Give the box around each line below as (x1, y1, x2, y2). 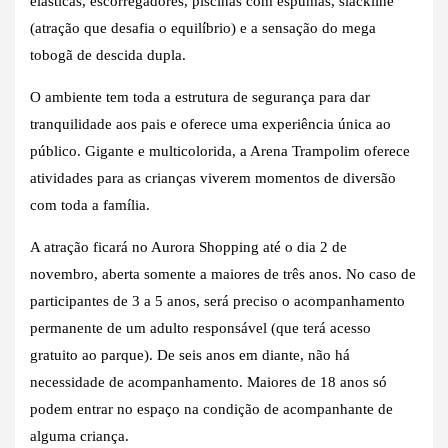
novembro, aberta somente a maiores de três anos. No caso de (30, 265, 416, 282)
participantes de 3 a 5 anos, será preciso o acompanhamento (30, 292, 405, 309)
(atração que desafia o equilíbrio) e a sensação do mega (30, 19, 376, 36)
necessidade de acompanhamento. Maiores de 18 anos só (30, 373, 387, 390)
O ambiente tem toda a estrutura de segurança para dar (30, 88, 370, 105)
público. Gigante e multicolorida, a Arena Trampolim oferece (30, 142, 410, 159)
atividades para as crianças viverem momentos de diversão (30, 169, 396, 186)
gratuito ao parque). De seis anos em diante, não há (30, 346, 350, 363)
